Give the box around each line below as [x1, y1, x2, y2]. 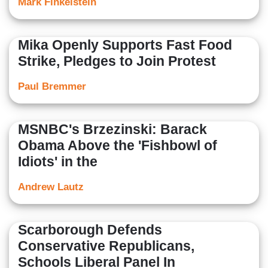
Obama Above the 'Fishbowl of [18, 138, 217, 154]
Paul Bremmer [18, 81, 86, 93]
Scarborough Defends [18, 222, 162, 238]
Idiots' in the [18, 154, 98, 170]
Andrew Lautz [18, 181, 84, 193]
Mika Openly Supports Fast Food [18, 37, 232, 53]
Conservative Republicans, [18, 238, 194, 254]
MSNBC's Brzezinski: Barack [18, 121, 207, 138]
